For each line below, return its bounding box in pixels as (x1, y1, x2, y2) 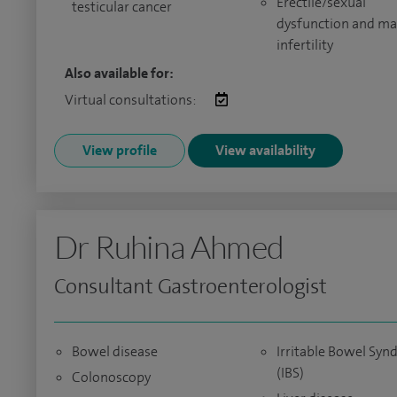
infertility (276, 35, 333, 54)
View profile (82, 141, 157, 160)
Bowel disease (72, 342, 158, 361)
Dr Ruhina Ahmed (54, 227, 284, 266)
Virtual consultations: (65, 90, 198, 109)
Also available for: (65, 64, 174, 82)
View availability (215, 141, 315, 160)
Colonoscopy (72, 368, 151, 386)
